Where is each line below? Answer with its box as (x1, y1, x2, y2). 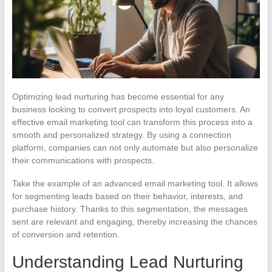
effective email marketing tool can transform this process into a (12, 117, 253, 127)
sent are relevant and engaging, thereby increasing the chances (12, 216, 257, 226)
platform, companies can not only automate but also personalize (12, 142, 258, 152)
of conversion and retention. (12, 229, 120, 239)
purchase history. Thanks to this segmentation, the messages (12, 203, 248, 214)
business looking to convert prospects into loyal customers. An (12, 104, 250, 114)
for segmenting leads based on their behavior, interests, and (12, 191, 243, 201)
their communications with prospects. (12, 155, 154, 165)
